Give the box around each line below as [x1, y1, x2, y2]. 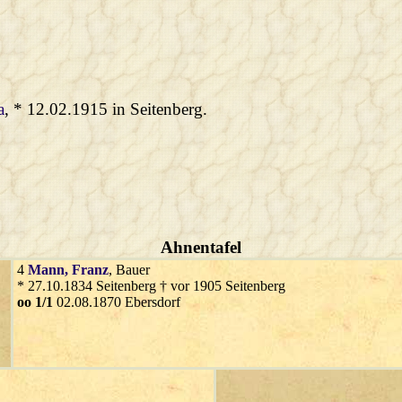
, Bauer [109, 262, 150, 278]
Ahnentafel [161, 238, 241, 258]
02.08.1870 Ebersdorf [53, 294, 180, 310]
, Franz [65, 262, 109, 278]
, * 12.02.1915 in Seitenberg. [4, 100, 208, 119]
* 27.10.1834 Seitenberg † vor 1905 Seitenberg [17, 278, 285, 294]
